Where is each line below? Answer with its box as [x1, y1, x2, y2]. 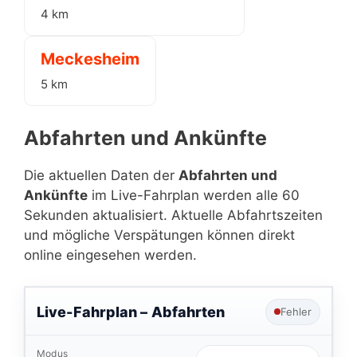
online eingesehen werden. [24, 247, 197, 263]
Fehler [280, 304, 312, 318]
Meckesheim [41, 49, 139, 69]
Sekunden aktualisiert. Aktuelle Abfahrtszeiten [24, 207, 323, 223]
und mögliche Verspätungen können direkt [24, 227, 295, 243]
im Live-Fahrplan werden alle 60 [88, 187, 300, 203]
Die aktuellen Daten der [24, 167, 178, 183]
